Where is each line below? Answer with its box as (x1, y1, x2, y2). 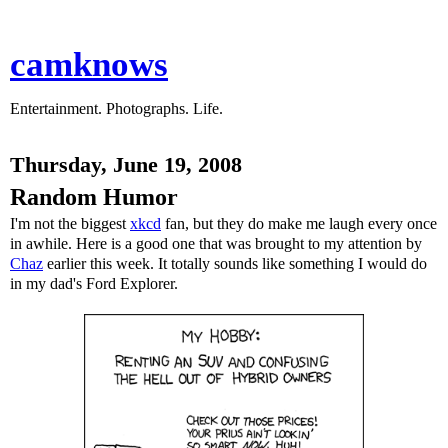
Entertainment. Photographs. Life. (10, 100, 223, 117)
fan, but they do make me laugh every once (161, 215, 437, 232)
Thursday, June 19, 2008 (10, 153, 242, 177)
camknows (10, 45, 168, 83)
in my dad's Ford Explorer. (10, 275, 178, 292)
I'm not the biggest (10, 215, 130, 232)
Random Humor (10, 183, 178, 210)
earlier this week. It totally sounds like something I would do (43, 255, 427, 272)
